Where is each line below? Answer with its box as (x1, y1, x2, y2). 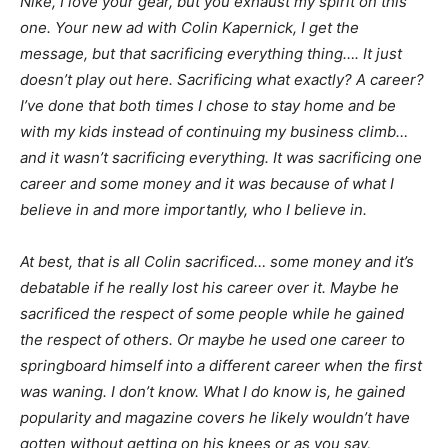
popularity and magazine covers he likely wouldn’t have (20, 407, 410, 427)
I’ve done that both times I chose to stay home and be (20, 95, 396, 115)
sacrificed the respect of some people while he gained (20, 303, 404, 323)
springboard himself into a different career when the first (20, 355, 422, 375)
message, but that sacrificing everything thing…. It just (20, 43, 402, 63)
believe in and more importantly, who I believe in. (20, 199, 367, 219)
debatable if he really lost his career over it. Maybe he (20, 277, 399, 297)
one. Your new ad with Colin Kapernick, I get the (20, 17, 359, 37)
